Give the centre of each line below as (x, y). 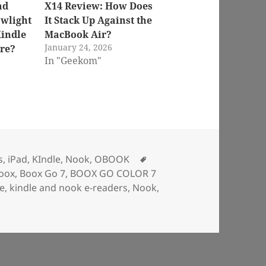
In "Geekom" (73, 60)
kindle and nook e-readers (69, 188)
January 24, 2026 (78, 47)
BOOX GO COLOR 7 (113, 174)
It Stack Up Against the (98, 20)
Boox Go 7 (43, 174)
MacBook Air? (78, 34)
